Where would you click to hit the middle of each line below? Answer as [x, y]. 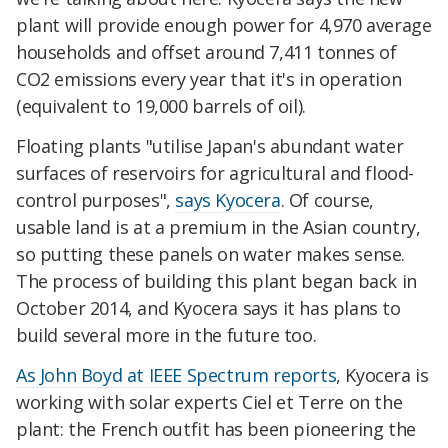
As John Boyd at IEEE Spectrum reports [176, 374]
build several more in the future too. [166, 335]
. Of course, [327, 200]
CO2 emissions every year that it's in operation [209, 79]
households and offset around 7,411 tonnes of [206, 52]
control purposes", [96, 200]
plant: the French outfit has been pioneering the [216, 428]
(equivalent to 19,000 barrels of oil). [161, 106]
